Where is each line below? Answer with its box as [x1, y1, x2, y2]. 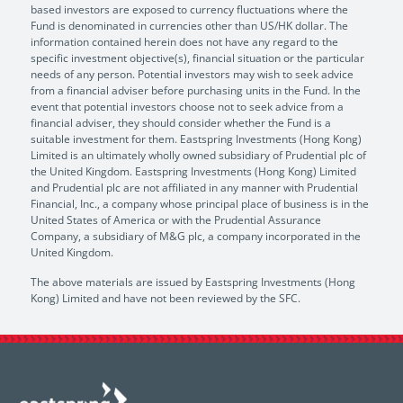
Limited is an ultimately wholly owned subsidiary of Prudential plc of [31, 147, 366, 163]
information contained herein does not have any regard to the [31, 33, 338, 49]
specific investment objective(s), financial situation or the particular [31, 49, 364, 66]
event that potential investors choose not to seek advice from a [31, 98, 344, 114]
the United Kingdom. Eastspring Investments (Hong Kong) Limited [31, 163, 356, 179]
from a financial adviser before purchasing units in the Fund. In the [31, 82, 361, 98]
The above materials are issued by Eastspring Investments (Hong [31, 273, 355, 290]
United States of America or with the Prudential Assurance [31, 211, 321, 228]
